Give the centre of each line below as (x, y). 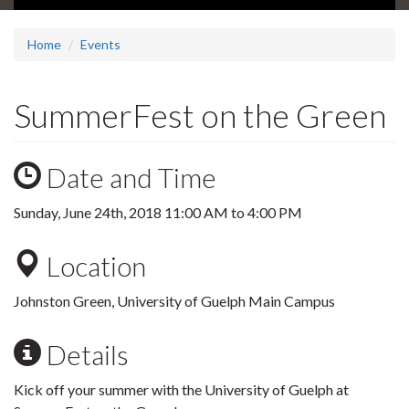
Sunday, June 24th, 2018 (89, 213)
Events (100, 45)
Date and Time (129, 178)
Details (85, 355)
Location (94, 266)
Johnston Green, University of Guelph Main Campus (174, 301)
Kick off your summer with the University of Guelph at (181, 390)
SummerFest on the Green (200, 115)
